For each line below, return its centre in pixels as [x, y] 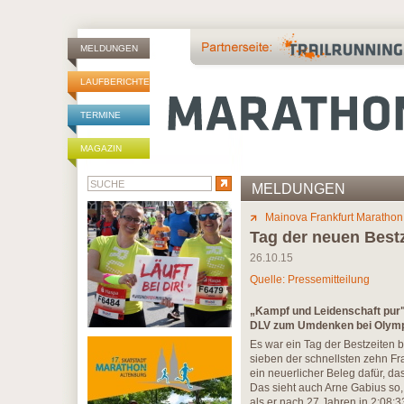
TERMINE [101, 115]
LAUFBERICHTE [115, 82]
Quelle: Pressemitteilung [310, 280]
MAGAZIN [101, 148]
